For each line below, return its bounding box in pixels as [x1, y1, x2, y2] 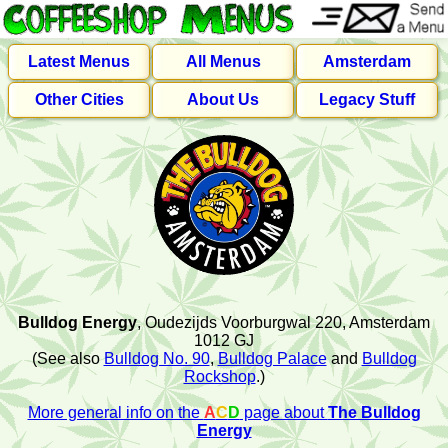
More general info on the [27, 404, 204, 421]
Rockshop [183, 368, 256, 385]
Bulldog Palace [217, 350, 327, 367]
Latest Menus [28, 53, 131, 70]
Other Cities [34, 91, 124, 108]
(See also [31, 350, 104, 367]
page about [239, 404, 328, 421]
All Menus [185, 53, 261, 70]
